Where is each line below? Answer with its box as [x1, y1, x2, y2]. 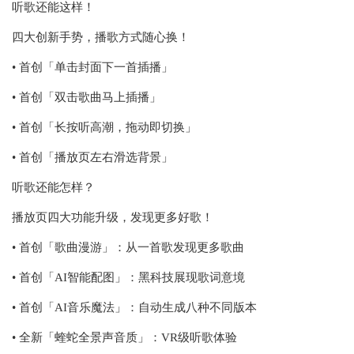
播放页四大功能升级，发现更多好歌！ [12, 211, 213, 224]
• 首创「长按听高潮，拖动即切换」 [12, 121, 197, 134]
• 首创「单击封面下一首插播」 [12, 61, 173, 73]
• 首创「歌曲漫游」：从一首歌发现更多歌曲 [12, 241, 244, 254]
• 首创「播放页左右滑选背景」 [12, 151, 173, 164]
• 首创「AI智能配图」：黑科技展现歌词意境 [12, 271, 245, 284]
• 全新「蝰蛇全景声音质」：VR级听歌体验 [12, 331, 237, 344]
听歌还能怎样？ [12, 181, 95, 194]
